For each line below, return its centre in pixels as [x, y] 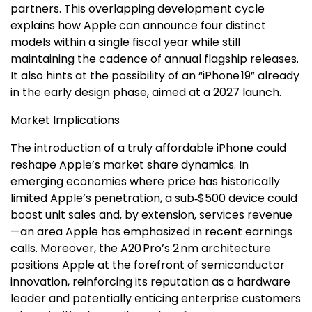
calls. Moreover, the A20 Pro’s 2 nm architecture [141, 248]
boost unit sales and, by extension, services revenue [151, 215]
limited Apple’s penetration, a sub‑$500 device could [154, 198]
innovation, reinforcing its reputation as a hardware [150, 282]
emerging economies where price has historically [145, 181]
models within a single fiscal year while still [125, 42]
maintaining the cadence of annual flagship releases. [155, 59]
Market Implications [65, 120]
